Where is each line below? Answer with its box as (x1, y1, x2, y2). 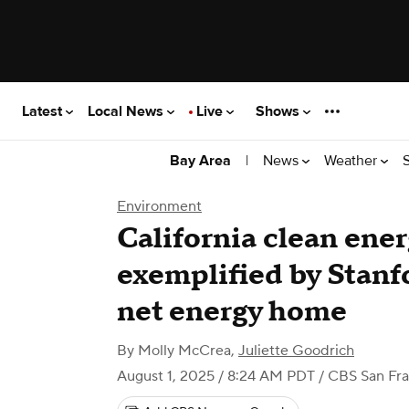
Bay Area (170, 152, 231, 170)
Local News (88, 101, 167, 121)
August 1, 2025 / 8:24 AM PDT (117, 367, 315, 385)
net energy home (117, 293, 347, 330)
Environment (117, 197, 202, 215)
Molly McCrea (138, 341, 231, 360)
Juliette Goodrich (238, 341, 354, 360)
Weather (324, 151, 381, 170)
